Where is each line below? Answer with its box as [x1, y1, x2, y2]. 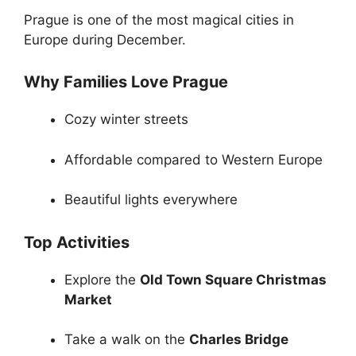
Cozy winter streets [64, 111, 188, 128]
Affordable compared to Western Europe [64, 151, 323, 168]
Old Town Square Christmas [140, 271, 327, 288]
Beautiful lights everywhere [64, 192, 238, 208]
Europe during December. [24, 31, 186, 48]
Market [64, 291, 112, 308]
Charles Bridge [189, 331, 288, 348]
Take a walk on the [64, 331, 189, 348]
